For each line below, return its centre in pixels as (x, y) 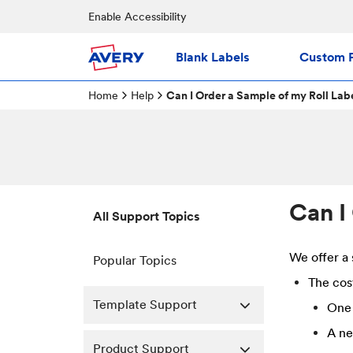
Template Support (145, 305)
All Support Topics (147, 216)
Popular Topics (135, 260)
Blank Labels (213, 57)
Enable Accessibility (137, 17)
